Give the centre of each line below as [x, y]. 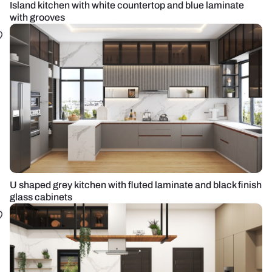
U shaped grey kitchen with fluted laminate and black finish [136, 185]
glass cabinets [41, 197]
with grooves [37, 17]
